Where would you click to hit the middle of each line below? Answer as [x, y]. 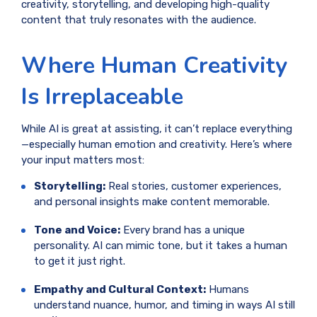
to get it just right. [80, 261]
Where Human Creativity [154, 65]
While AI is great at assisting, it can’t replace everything [157, 129]
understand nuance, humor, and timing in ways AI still [165, 305]
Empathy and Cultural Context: [120, 290]
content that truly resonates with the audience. [139, 19]
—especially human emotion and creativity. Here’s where [157, 145]
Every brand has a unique [183, 230]
